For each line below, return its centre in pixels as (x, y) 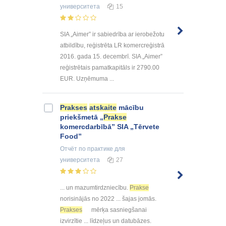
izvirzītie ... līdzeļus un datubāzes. (106, 221)
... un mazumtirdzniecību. (95, 187)
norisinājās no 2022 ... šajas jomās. (108, 199)
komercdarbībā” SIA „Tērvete (110, 126)
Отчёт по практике (87, 149)
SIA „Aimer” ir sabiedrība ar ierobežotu (112, 34)
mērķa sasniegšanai (118, 210)
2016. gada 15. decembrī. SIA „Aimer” (111, 56)
